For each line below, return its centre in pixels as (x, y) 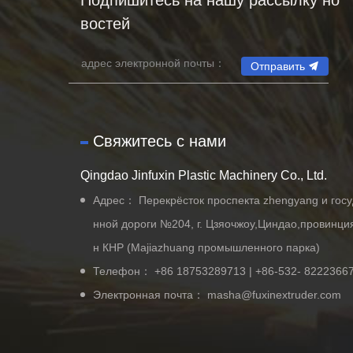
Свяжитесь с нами (160, 141)
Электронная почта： (150, 295)
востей (105, 24)
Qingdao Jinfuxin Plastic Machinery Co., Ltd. (204, 175)
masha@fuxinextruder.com (274, 295)
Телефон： (124, 271)
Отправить (278, 66)
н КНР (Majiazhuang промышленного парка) (206, 247)
